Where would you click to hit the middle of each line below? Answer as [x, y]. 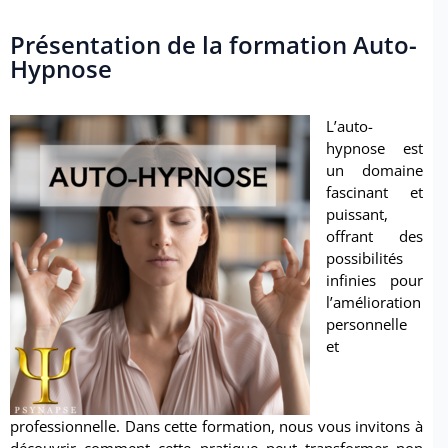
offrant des [374, 236]
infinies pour [374, 280]
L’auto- [349, 126]
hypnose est [374, 148]
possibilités [364, 258]
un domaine [374, 170]
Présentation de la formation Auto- [213, 44]
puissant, [357, 214]
